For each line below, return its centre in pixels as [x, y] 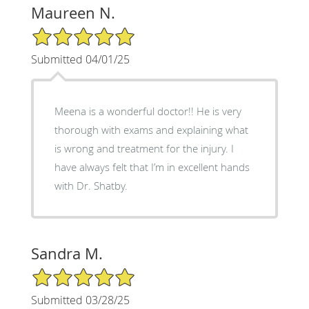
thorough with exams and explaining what [151, 129]
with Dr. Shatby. [91, 185]
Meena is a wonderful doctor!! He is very [125, 111]
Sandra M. [67, 253]
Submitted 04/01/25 [80, 59]
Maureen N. [73, 12]
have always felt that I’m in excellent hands [152, 167]
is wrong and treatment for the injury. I [142, 148]
